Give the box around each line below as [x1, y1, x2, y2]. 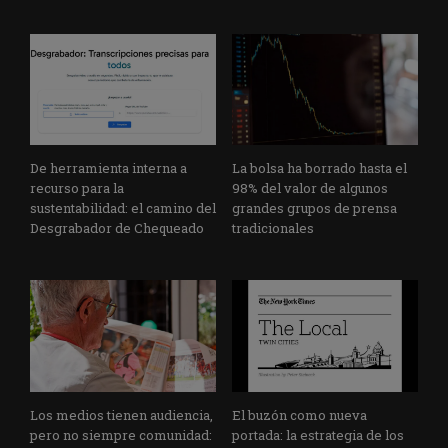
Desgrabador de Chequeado [30, 219, 204, 238]
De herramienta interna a [30, 159, 187, 178]
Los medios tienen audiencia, [30, 405, 213, 424]
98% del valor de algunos [232, 179, 388, 198]
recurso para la [30, 179, 124, 198]
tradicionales [232, 219, 314, 238]
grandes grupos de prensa [232, 199, 397, 218]
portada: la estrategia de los [232, 425, 404, 444]
